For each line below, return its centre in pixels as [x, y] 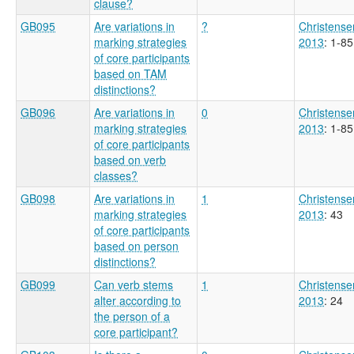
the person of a [132, 316]
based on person [136, 245]
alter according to [137, 300]
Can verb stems [134, 284]
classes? [116, 175]
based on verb [130, 159]
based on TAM [130, 73]
